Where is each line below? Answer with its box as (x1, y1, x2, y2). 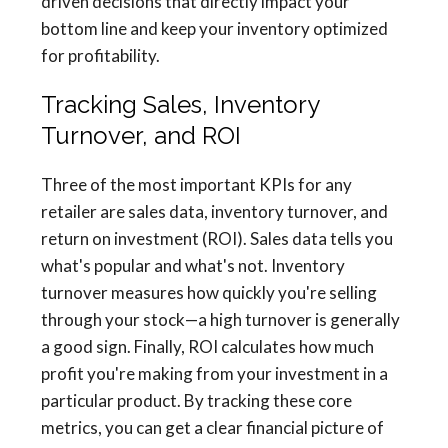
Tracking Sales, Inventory (41, 90, 319, 120)
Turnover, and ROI (41, 121, 241, 151)
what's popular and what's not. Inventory (41, 255, 345, 277)
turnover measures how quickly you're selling (41, 282, 377, 304)
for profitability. (41, 45, 160, 67)
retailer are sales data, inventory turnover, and (41, 201, 388, 223)
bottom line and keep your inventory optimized (41, 18, 388, 40)
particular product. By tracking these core (41, 390, 352, 412)
